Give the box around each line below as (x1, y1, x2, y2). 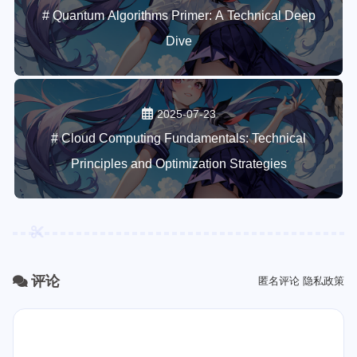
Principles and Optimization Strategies (70, 156, 287, 171)
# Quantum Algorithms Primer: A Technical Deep (41, 8, 316, 22)
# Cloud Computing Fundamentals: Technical (51, 131, 306, 145)
